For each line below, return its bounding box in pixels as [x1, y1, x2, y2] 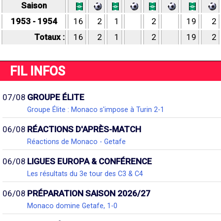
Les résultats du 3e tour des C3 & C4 [27, 170, 143, 178]
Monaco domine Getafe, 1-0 [27, 202, 117, 210]
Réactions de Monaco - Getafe [27, 138, 126, 146]
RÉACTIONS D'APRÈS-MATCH [27, 124, 141, 134]
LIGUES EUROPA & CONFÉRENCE [27, 156, 152, 166]
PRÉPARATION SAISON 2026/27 [27, 188, 150, 198]
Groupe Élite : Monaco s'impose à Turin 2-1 [27, 106, 164, 113]
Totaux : [34, 32, 65, 42]
